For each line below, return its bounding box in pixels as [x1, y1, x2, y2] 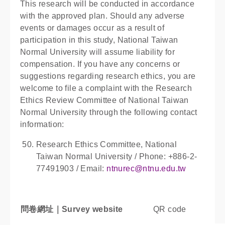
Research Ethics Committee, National [36, 140, 177, 149]
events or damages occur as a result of [20, 24, 165, 32]
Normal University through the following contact [20, 108, 197, 117]
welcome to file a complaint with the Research [20, 84, 192, 92]
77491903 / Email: [36, 164, 107, 173]
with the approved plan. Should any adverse [20, 12, 185, 20]
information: [20, 120, 64, 129]
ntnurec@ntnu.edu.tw [106, 164, 186, 173]
